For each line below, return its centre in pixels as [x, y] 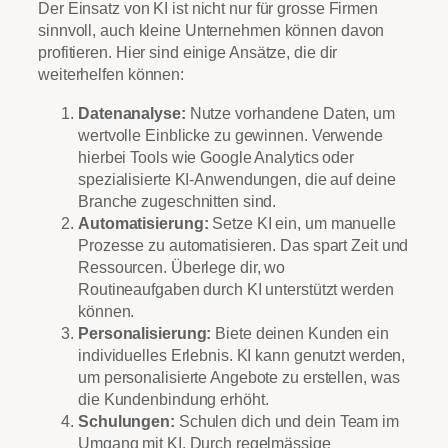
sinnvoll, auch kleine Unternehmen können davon [211, 30]
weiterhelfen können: [111, 74]
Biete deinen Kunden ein [300, 332]
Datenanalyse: [132, 112]
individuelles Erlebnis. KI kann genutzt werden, [242, 354]
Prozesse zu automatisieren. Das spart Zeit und [243, 244]
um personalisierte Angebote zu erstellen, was [239, 376]
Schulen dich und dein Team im [286, 420]
